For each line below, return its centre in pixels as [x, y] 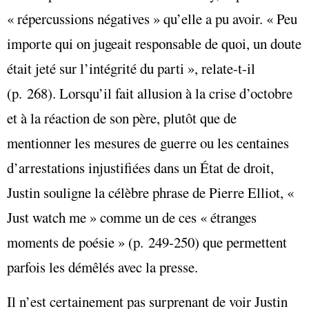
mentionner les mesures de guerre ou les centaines [148, 143]
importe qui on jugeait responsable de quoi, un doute [154, 44]
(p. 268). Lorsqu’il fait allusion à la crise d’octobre [150, 93]
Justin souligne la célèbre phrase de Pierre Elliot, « [150, 193]
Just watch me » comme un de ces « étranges [132, 218]
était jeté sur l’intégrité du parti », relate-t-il [131, 69]
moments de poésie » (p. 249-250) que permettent [147, 242]
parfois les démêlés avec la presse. [102, 267]
